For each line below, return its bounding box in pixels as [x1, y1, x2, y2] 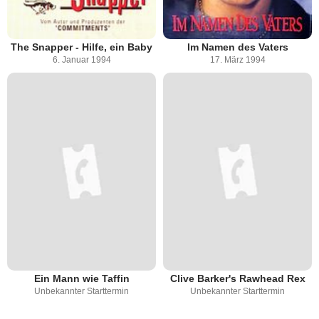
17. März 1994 [209, 54, 266, 65]
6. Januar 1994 [52, 54, 111, 65]
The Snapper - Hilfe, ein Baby [11, 41, 152, 53]
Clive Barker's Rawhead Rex [169, 273, 305, 285]
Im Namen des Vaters [187, 41, 288, 53]
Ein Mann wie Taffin [33, 273, 130, 285]
